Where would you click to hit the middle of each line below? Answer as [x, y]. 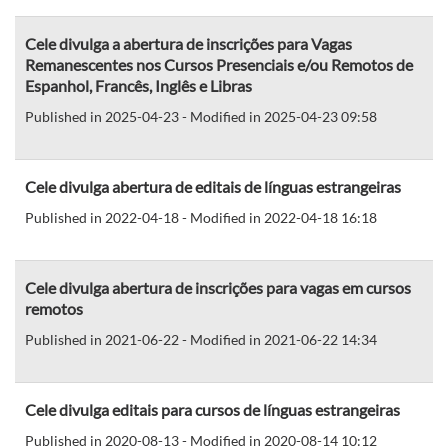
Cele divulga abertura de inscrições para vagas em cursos [218, 287]
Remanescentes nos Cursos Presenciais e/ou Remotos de [219, 64]
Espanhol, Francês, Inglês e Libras [138, 85]
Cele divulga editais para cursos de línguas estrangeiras [212, 409]
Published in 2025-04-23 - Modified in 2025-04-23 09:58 [201, 116]
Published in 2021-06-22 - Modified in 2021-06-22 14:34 [201, 339]
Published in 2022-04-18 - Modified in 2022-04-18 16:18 [201, 217]
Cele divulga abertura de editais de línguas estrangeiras [213, 186]
